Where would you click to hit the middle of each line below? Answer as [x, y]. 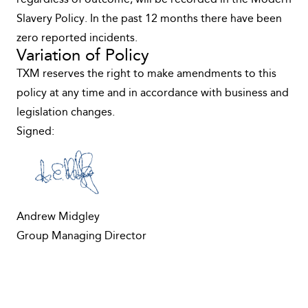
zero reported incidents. [77, 38]
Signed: [35, 132]
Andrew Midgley [58, 217]
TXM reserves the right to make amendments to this [146, 74]
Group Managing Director [81, 236]
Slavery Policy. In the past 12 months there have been [149, 19]
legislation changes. [66, 113]
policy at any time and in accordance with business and [153, 93]
